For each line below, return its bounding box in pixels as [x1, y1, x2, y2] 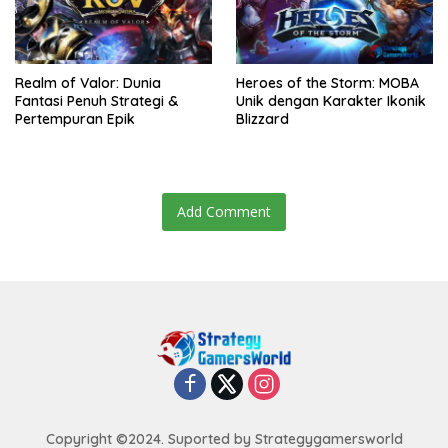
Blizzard [236, 110, 289, 129]
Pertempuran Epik [15, 110, 135, 129]
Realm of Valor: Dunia [15, 74, 161, 93]
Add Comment [177, 202, 271, 222]
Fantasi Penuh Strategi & [15, 92, 178, 111]
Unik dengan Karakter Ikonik [236, 92, 426, 111]
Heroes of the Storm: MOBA [236, 74, 419, 93]
